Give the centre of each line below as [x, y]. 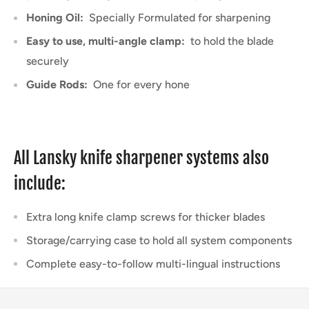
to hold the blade [232, 41]
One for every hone [141, 84]
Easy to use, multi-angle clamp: [108, 41]
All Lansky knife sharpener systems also [141, 158]
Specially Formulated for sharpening [180, 17]
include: [40, 184]
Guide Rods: [60, 84]
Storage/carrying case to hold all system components [159, 240]
